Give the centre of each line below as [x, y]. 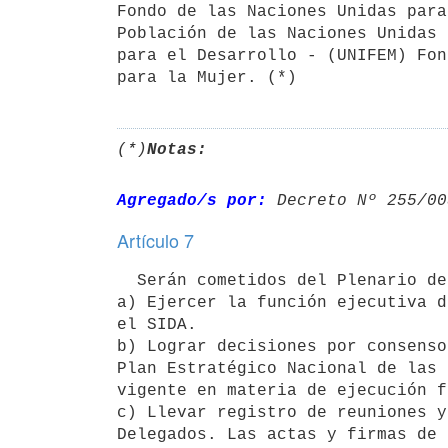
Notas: [177, 149]
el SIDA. [157, 324]
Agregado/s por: [192, 200]
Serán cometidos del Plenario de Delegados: [127, 280]
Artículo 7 [155, 240]
